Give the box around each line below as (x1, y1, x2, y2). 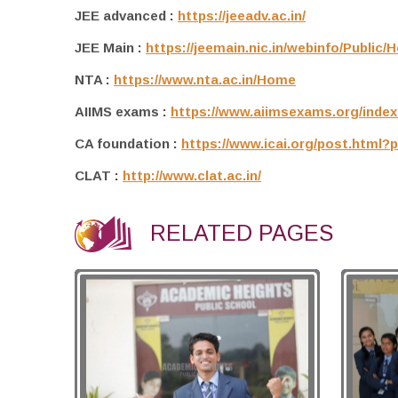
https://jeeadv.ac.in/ (178, 8, 306, 24)
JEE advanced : (75, 8, 178, 24)
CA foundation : (75, 136, 181, 152)
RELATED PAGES (150, 219, 333, 245)
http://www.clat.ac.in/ (123, 168, 261, 184)
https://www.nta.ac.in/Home (114, 72, 296, 88)
